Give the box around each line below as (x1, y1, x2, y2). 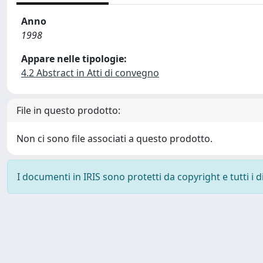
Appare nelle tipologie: (21, 52, 127, 65)
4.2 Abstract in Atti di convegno (21, 66, 159, 79)
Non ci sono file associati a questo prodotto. (16, 132, 213, 145)
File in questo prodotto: (16, 104, 120, 117)
